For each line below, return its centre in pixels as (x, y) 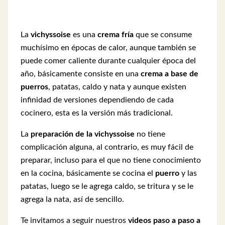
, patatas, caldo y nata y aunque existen (117, 87)
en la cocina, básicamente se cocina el (88, 173)
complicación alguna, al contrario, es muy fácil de (107, 147)
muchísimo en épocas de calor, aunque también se (108, 48)
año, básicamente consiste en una (80, 74)
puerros (34, 87)
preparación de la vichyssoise (83, 134)
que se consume (163, 35)
